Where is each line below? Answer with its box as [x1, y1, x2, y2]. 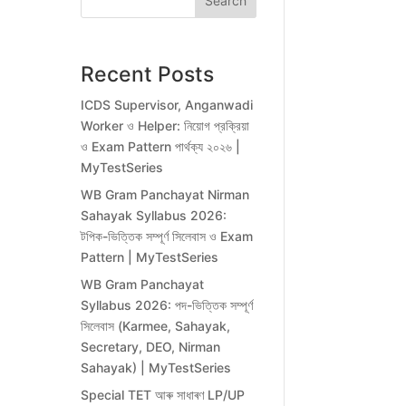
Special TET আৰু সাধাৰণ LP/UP [81, 387, 246, 403]
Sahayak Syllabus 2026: [81, 208, 227, 224]
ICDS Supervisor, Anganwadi [81, 97, 254, 113]
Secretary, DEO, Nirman [81, 339, 221, 355]
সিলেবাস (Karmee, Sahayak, [81, 318, 231, 334]
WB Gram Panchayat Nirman [81, 187, 250, 203]
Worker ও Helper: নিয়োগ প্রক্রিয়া [81, 118, 250, 134]
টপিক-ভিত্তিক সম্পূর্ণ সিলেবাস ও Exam [81, 228, 254, 245]
